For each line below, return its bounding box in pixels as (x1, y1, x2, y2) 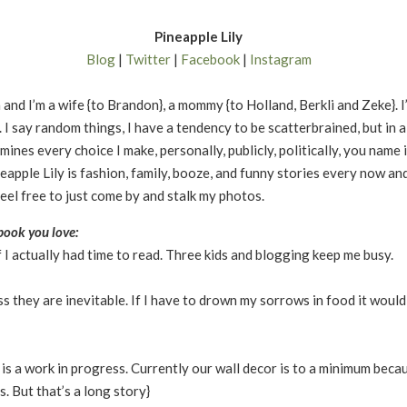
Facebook (180, 50, 240, 67)
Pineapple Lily (154, 27, 243, 45)
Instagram (249, 50, 312, 67)
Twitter (124, 50, 171, 67)
